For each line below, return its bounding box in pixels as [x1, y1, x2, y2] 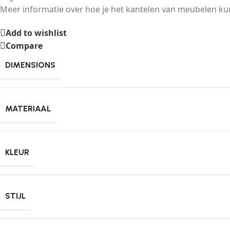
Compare [6, 40, 43, 52]
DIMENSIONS [5, 60, 55, 70]
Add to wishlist [6, 27, 67, 39]
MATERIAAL [5, 103, 51, 113]
